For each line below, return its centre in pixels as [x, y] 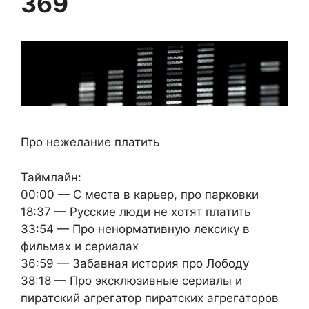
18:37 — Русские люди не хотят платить [136, 211]
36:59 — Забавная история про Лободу [135, 263]
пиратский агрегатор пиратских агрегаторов [150, 298]
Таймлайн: [51, 177]
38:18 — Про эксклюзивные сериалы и [131, 280]
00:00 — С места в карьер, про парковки [140, 194]
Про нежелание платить [90, 142]
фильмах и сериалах [80, 246]
